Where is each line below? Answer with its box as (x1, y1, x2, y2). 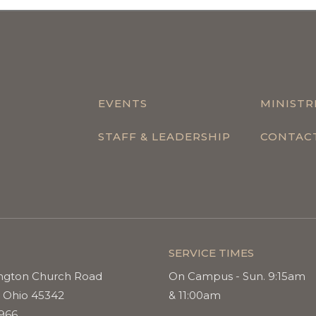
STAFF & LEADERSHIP (97, 129, 231, 143)
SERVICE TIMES (169, 245, 254, 260)
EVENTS (97, 96, 147, 110)
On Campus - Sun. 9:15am (169, 269, 305, 283)
